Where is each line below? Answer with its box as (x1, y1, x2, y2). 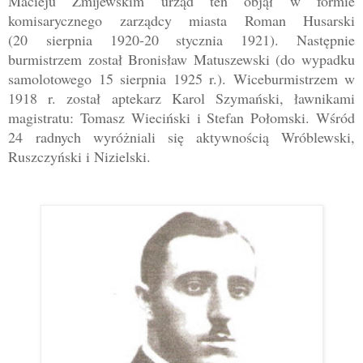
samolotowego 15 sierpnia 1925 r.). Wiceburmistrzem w (8, 69, 355, 89)
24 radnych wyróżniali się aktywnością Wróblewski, (8, 127, 355, 147)
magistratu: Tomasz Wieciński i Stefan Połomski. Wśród (8, 108, 355, 128)
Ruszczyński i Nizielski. (8, 147, 151, 167)
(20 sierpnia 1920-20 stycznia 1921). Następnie (8, 30, 355, 50)
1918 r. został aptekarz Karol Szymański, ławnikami (8, 88, 355, 109)
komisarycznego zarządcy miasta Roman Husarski (8, 11, 355, 31)
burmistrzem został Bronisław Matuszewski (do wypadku (8, 49, 355, 70)
